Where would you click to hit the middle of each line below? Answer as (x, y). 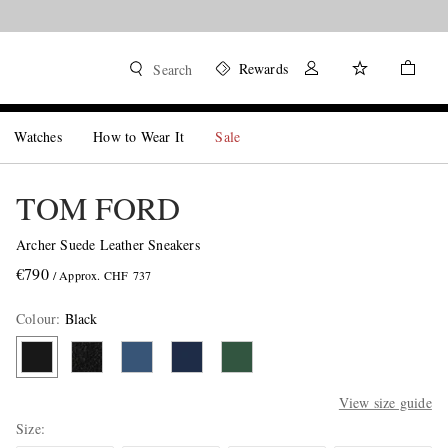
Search (173, 69)
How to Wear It (139, 136)
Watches (38, 136)
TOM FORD (97, 207)
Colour (36, 318)
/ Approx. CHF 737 (102, 275)
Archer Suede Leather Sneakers (107, 244)
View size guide (385, 402)
